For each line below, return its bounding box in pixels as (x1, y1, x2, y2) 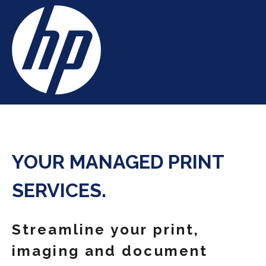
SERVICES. (12, 179, 106, 202)
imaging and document (12, 242, 208, 260)
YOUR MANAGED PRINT (12, 151, 224, 173)
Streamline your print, (12, 221, 200, 239)
